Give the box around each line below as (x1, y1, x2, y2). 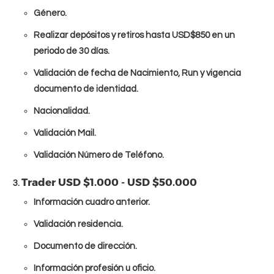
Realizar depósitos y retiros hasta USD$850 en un (34, 31, 235, 40)
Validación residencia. (34, 220, 123, 229)
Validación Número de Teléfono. (34, 150, 164, 160)
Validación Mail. (34, 128, 96, 138)
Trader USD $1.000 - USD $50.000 (21, 176, 197, 188)
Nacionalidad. (34, 106, 90, 116)
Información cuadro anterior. (34, 198, 150, 207)
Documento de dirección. (34, 242, 137, 251)
